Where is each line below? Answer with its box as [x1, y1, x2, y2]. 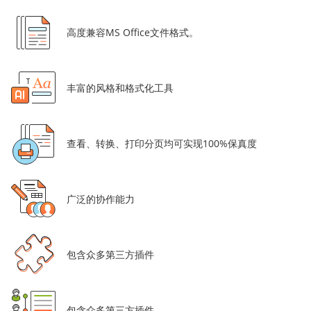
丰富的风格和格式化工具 [67, 81, 174, 95]
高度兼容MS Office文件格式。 [67, 26, 199, 40]
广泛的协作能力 [67, 192, 135, 206]
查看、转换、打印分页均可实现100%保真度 [67, 137, 257, 151]
